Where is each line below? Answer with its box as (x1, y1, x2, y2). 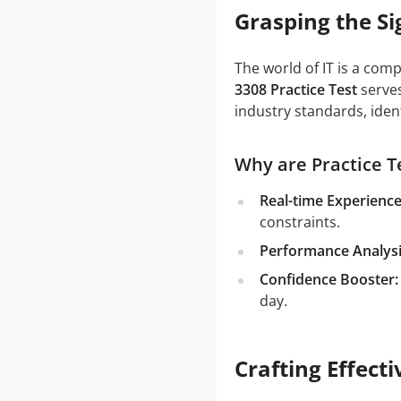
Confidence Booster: (259, 269, 398, 289)
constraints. (259, 212, 340, 232)
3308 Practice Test (234, 80, 357, 99)
